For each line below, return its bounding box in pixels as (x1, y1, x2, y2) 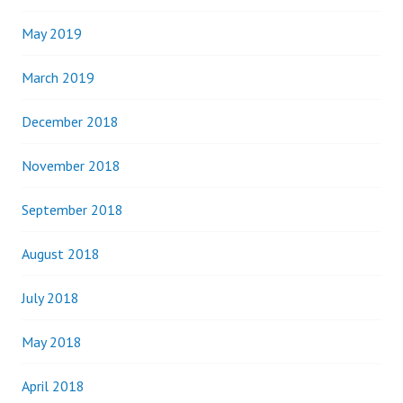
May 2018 (22, 333, 82, 351)
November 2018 (22, 157, 121, 175)
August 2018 (22, 245, 100, 263)
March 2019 (22, 68, 94, 86)
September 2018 (22, 201, 123, 219)
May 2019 (22, 24, 82, 42)
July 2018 (22, 289, 79, 307)
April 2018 (22, 377, 85, 395)
